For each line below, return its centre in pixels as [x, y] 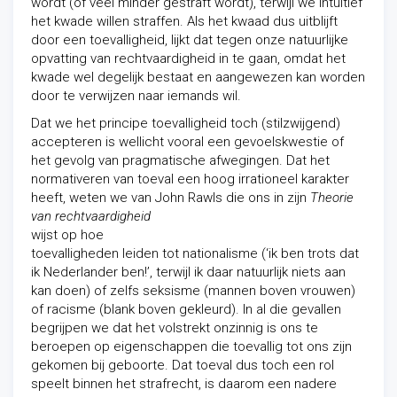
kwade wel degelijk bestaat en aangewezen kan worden [198, 77]
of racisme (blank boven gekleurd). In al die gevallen [186, 309]
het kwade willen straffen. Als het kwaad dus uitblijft [184, 21]
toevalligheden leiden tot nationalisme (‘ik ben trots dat [195, 253]
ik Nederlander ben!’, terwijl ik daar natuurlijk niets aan [188, 272]
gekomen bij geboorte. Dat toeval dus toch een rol [183, 365]
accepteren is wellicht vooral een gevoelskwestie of [187, 142]
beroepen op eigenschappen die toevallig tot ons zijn [191, 346]
